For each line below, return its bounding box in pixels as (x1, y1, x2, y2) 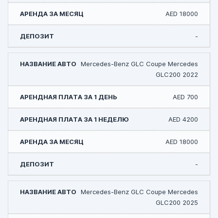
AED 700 (173, 93, 198, 101)
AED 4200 (168, 115, 198, 123)
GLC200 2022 (156, 71, 198, 78)
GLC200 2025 (156, 199, 198, 206)
